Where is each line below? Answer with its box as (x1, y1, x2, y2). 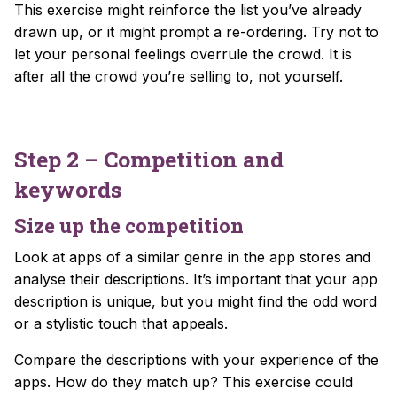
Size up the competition (14, 212, 244, 238)
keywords (14, 174, 121, 204)
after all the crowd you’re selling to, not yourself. (14, 66, 343, 85)
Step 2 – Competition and (14, 144, 284, 174)
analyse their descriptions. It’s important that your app (14, 269, 378, 288)
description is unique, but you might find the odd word (14, 292, 377, 310)
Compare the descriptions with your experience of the (14, 350, 378, 369)
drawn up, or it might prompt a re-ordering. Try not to (14, 22, 378, 41)
